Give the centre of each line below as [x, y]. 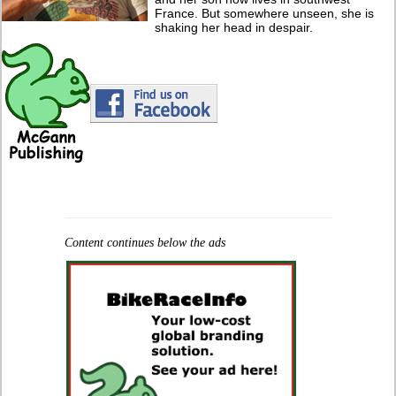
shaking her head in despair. [234, 27]
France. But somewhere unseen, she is [265, 13]
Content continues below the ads [145, 242]
